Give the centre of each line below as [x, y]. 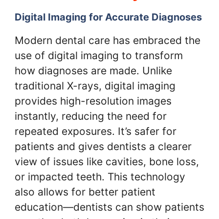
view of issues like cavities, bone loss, [107, 161]
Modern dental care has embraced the [108, 40]
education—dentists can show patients [109, 207]
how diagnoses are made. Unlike [93, 70]
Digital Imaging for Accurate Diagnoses [108, 17]
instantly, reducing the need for [91, 116]
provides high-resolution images [93, 101]
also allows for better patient [85, 192]
